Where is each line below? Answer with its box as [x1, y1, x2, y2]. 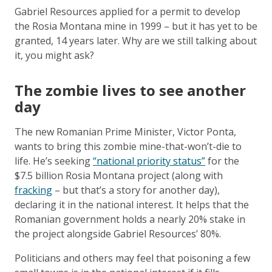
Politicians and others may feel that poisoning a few [15, 251, 250, 265]
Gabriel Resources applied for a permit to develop [15, 4, 240, 18]
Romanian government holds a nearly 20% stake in [15, 212, 245, 226]
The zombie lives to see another [15, 80, 246, 100]
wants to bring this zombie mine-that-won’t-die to [15, 139, 242, 153]
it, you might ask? [15, 48, 94, 62]
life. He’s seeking [15, 154, 93, 168]
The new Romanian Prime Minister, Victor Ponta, [15, 124, 236, 138]
